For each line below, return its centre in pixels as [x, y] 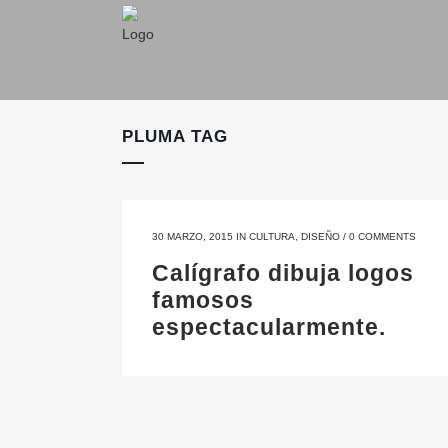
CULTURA [272, 236]
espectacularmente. [269, 327]
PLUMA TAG [175, 136]
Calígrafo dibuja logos [283, 273]
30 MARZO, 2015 [192, 236]
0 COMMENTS [382, 236]
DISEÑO [320, 236]
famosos [203, 300]
